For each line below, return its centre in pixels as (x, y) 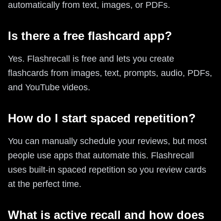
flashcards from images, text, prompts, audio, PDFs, (110, 73)
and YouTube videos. (49, 87)
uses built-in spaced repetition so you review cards (107, 169)
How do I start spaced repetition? (102, 118)
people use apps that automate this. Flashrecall (101, 155)
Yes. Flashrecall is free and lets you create (91, 58)
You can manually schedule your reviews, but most (107, 141)
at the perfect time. (45, 184)
